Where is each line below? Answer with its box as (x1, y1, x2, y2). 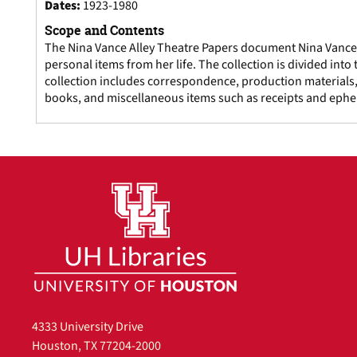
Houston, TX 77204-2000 (32, 337, 161, 355)
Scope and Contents (45, 22, 164, 39)
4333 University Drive (32, 318, 143, 336)
